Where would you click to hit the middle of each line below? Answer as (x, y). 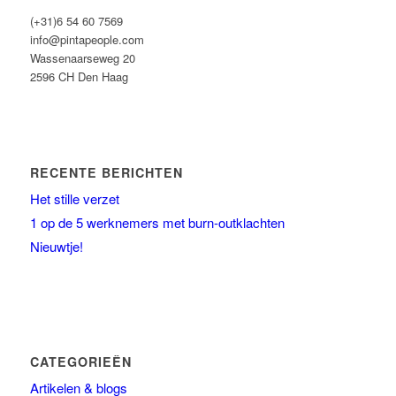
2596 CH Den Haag (79, 77)
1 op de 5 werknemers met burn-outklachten (157, 223)
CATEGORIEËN (80, 362)
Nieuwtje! (56, 247)
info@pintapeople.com (87, 40)
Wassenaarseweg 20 (82, 58)
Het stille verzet (74, 199)
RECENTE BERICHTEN (106, 173)
